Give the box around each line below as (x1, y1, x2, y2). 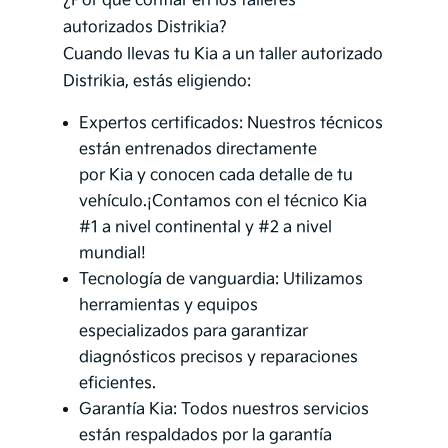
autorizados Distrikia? (62, 18, 227, 38)
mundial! (78, 244, 146, 264)
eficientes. (78, 374, 156, 394)
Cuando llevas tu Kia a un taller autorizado (62, 45, 383, 65)
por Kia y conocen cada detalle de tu (78, 166, 353, 186)
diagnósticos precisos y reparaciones (78, 348, 358, 368)
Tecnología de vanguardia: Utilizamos (78, 270, 363, 290)
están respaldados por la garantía (78, 426, 332, 446)
